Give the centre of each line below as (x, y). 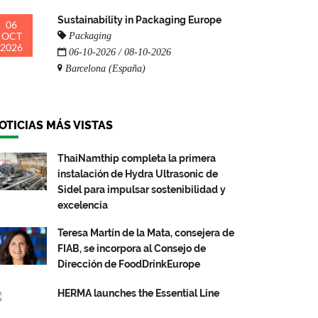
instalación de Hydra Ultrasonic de (138, 174)
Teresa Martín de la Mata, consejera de (146, 233)
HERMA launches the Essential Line (138, 293)
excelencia (83, 205)
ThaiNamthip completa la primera (137, 158)
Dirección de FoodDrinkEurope (129, 264)
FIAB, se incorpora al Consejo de (132, 248)
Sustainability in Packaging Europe (139, 20)
